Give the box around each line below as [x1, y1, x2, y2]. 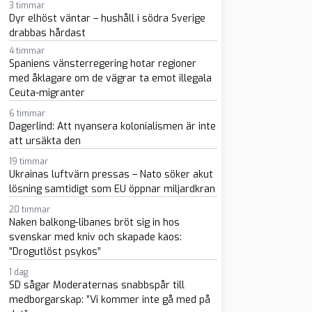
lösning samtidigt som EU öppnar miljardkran [8, 182, 215, 196]
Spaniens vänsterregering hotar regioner [8, 57, 196, 70]
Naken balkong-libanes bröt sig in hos [8, 216, 180, 229]
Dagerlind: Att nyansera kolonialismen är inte [8, 120, 216, 133]
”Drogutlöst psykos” [8, 245, 101, 258]
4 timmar [8, 45, 45, 56]
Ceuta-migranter [8, 86, 85, 100]
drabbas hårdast [8, 26, 86, 40]
